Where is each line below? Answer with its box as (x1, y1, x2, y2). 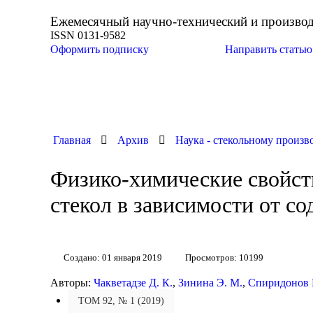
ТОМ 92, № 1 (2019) (78, 296, 164, 306)
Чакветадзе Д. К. (94, 277, 173, 289)
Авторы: (50, 277, 94, 289)
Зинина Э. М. (178, 277, 242, 289)
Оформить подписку (50, 43, 149, 55)
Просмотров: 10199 (185, 253, 264, 263)
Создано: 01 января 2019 (64, 253, 163, 263)
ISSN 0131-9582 (50, 29, 126, 41)
